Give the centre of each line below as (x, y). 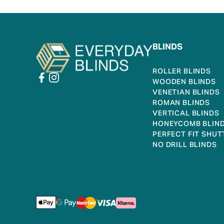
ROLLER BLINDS (182, 72)
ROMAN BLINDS (181, 104)
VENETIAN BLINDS (186, 93)
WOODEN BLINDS (184, 83)
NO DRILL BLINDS (185, 146)
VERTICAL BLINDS (186, 114)
